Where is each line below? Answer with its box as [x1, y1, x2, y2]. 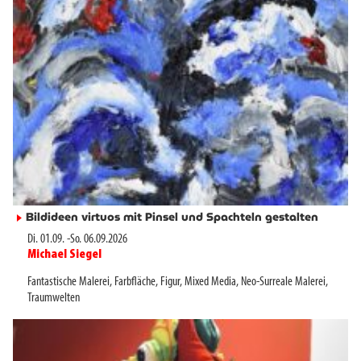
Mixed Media [185, 276, 236, 289]
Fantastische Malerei [27, 276, 110, 289]
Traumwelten [27, 292, 80, 305]
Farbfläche [114, 276, 156, 289]
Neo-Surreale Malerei [241, 276, 326, 289]
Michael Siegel [27, 248, 102, 262]
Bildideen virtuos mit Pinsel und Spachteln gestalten [26, 208, 318, 226]
